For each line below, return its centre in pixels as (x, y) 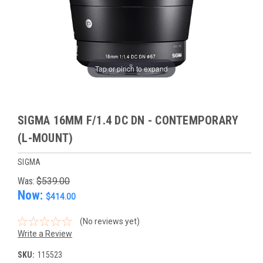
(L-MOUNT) (45, 138)
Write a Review (45, 233)
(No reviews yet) (109, 221)
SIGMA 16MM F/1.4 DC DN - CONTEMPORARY (128, 121)
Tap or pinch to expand (131, 68)
